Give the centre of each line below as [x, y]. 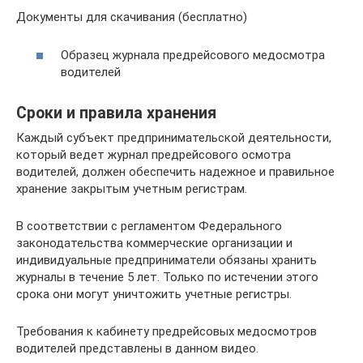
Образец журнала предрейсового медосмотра [193, 55]
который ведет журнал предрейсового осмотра [154, 154]
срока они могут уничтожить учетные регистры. [154, 294]
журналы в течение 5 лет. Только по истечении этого [167, 277]
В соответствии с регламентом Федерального [149, 226]
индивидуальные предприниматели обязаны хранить [167, 260]
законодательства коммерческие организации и [154, 243]
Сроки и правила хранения [116, 113]
